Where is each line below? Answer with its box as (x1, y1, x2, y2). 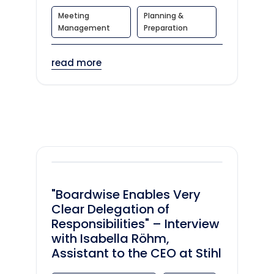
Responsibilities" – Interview (51, 215, 220, 232)
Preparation (143, 23, 188, 33)
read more (51, 56, 102, 69)
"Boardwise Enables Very (51, 186, 201, 203)
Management (58, 23, 110, 33)
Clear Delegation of (51, 201, 169, 218)
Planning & (143, 10, 183, 21)
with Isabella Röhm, (51, 230, 169, 247)
